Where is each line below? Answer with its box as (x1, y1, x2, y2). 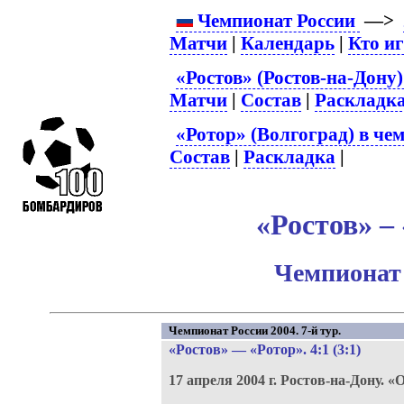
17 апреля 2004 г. (168, 372, 280, 388)
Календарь (241, 32, 335, 54)
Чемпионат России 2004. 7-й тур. (168, 324, 341, 337)
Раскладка (243, 145, 336, 168)
